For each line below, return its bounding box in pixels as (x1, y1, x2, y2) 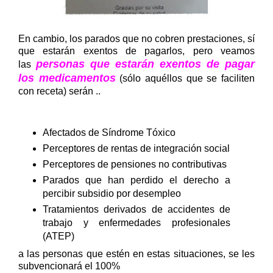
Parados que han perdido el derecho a (42, 175, 231, 186)
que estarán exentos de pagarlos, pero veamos (18, 45, 255, 56)
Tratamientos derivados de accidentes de (42, 204, 231, 215)
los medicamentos (18, 71, 116, 84)
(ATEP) (42, 231, 74, 242)
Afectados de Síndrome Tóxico (42, 127, 175, 138)
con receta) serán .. (18, 85, 101, 96)
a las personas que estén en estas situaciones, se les (18, 249, 255, 260)
